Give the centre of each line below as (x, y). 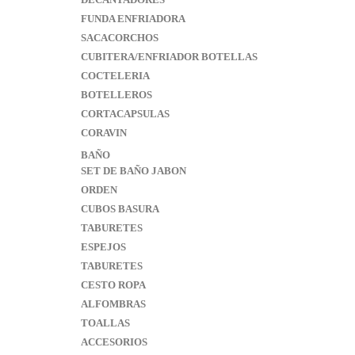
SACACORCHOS (120, 38)
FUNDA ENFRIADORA (133, 19)
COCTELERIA (115, 76)
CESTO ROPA (113, 285)
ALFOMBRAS (113, 304)
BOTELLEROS (116, 95)
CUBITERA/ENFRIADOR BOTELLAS (169, 57)
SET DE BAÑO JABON (134, 171)
